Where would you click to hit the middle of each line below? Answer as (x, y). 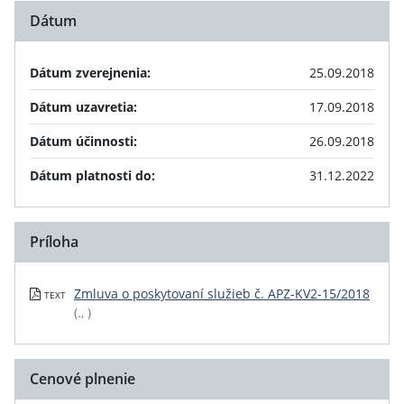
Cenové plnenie (83, 379)
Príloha (54, 242)
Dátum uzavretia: (83, 107)
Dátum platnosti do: (92, 175)
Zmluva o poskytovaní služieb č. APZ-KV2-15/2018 (222, 294)
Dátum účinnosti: (83, 141)
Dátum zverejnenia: (90, 73)
